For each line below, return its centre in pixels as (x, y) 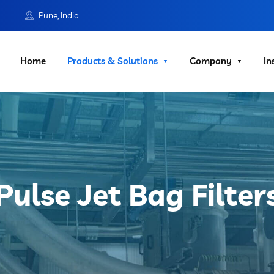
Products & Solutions (113, 61)
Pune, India (58, 15)
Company (211, 61)
